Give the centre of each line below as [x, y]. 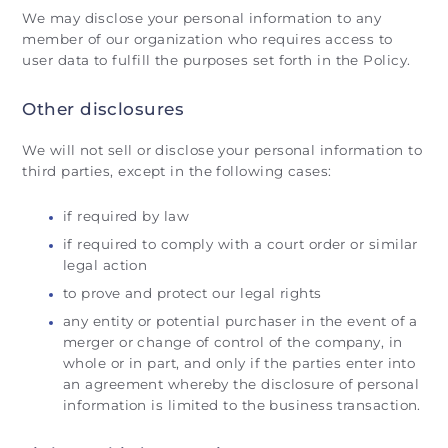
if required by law [126, 216]
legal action [105, 265]
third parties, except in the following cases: [177, 171]
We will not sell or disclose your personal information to [222, 150]
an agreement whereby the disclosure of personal [241, 383]
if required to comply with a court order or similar [240, 244]
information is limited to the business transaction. [241, 404]
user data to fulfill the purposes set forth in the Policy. [216, 59]
